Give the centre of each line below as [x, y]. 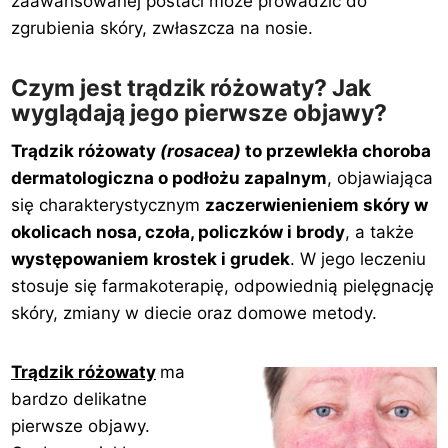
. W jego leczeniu [358, 258]
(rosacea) [201, 150]
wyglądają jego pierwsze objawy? [199, 113]
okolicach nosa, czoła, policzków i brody [178, 231]
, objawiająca [380, 177]
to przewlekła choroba [336, 150]
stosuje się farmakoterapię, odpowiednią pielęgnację [223, 285]
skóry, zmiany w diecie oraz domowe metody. [194, 312]
